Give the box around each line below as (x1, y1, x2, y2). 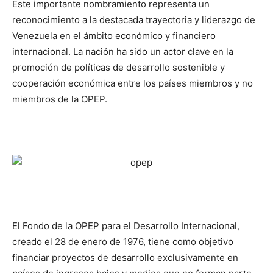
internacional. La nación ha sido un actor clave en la (12, 46, 233, 57)
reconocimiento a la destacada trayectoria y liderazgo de (12, 14, 255, 26)
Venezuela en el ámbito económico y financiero (12, 30, 216, 41)
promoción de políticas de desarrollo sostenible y (12, 62, 225, 73)
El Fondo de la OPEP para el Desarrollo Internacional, (12, 220, 239, 232)
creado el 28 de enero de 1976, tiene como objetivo (12, 236, 233, 247)
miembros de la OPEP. (12, 93, 107, 105)
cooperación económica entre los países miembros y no (12, 77, 253, 89)
